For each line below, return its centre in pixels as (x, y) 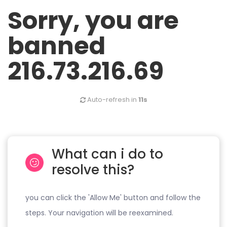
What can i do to (108, 154)
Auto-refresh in (112, 100)
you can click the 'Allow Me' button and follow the (113, 198)
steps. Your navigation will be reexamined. (99, 213)
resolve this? (93, 170)
